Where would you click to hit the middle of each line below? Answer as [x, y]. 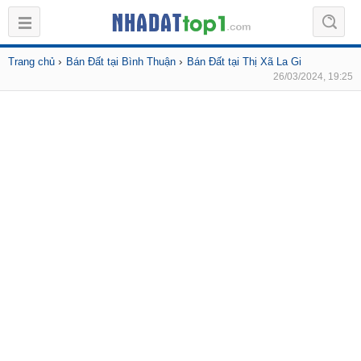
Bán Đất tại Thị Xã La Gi [244, 62]
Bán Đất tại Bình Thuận [121, 62]
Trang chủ [31, 62]
